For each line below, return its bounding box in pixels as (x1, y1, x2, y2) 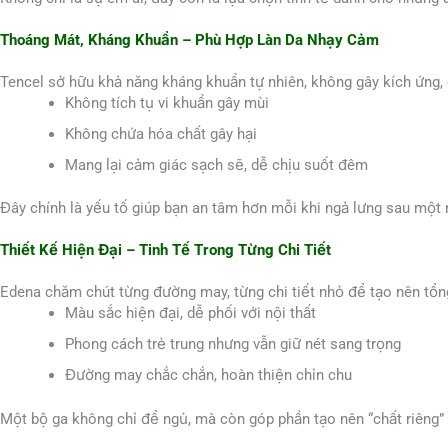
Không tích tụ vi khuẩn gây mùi (65, 93, 269, 112)
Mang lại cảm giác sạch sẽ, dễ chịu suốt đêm (65, 155, 368, 174)
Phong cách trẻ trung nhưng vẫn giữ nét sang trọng (65, 335, 401, 354)
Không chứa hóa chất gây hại (65, 124, 257, 143)
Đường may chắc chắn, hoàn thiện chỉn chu (65, 366, 352, 385)
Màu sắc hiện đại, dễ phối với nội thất (65, 304, 316, 323)
